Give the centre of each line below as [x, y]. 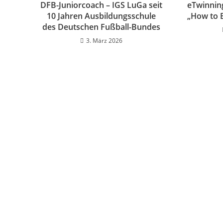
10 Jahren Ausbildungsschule [101, 16]
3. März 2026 [104, 41]
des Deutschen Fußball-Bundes [101, 27]
